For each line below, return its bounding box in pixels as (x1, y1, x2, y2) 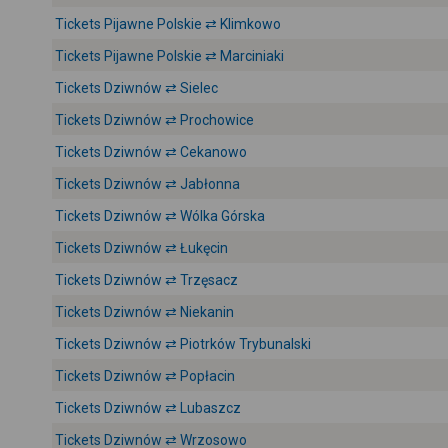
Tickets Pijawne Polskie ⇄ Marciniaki (55, 48, 284, 64)
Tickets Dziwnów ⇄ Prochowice (55, 112, 254, 128)
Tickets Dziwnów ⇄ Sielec (55, 80, 218, 96)
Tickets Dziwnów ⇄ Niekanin (55, 304, 234, 320)
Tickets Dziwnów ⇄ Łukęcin (55, 240, 228, 256)
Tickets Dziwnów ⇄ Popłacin (55, 368, 235, 384)
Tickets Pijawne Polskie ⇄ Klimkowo (55, 16, 281, 32)
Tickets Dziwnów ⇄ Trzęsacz (55, 272, 238, 288)
